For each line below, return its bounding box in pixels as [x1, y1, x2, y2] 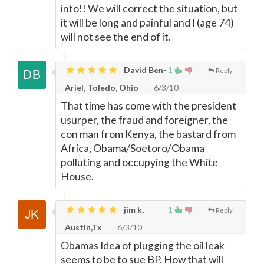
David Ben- [122, 65, 167, 75]
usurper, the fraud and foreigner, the [61, 114, 228, 126]
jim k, [122, 204, 144, 214]
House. [61, 170, 94, 183]
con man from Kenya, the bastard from [61, 128, 236, 140]
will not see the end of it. [61, 31, 171, 43]
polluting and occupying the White [61, 156, 218, 169]
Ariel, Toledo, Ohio [65, 82, 138, 93]
